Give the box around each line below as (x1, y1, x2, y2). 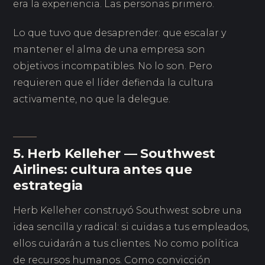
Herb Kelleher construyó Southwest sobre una (13, 204, 243, 216)
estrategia (13, 177, 83, 193)
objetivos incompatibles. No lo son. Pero (13, 60, 213, 72)
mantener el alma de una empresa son (13, 44, 206, 56)
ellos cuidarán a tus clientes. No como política (13, 237, 240, 249)
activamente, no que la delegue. (13, 93, 171, 105)
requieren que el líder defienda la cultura (13, 77, 214, 89)
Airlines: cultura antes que (13, 161, 192, 177)
